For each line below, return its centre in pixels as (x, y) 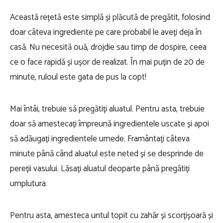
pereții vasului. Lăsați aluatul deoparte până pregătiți (100, 169)
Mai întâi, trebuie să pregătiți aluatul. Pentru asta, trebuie (107, 109)
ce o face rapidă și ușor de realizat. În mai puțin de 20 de (107, 62)
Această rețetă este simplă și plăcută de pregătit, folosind (110, 17)
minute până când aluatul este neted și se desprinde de (107, 154)
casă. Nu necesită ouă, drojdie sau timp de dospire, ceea (108, 47)
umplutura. (30, 184)
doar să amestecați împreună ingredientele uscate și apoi (110, 124)
